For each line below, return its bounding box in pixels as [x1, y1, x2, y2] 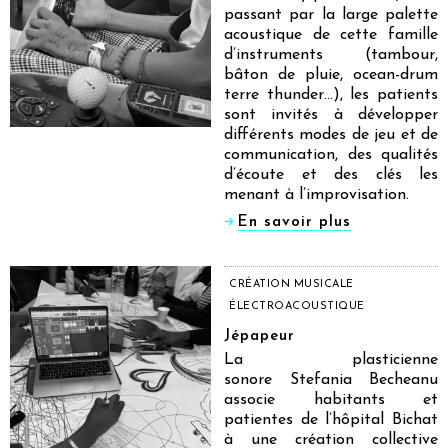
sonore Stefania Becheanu [224, 371, 438, 388]
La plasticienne [224, 351, 438, 368]
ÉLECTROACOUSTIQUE [229, 300, 365, 312]
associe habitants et [224, 391, 438, 408]
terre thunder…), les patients [224, 86, 438, 103]
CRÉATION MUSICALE [229, 278, 354, 290]
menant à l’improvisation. [224, 186, 409, 203]
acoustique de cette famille [224, 26, 438, 43]
